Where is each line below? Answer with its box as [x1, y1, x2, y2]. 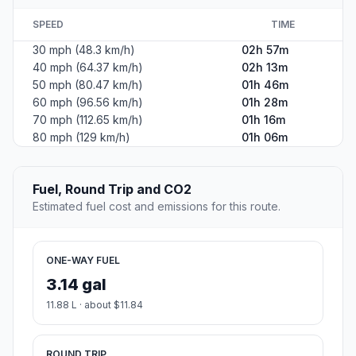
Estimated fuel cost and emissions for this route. [33, 199, 281, 214]
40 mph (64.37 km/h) [33, 60, 143, 75]
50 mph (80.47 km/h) [33, 78, 143, 92]
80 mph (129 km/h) [33, 130, 130, 145]
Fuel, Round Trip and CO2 [33, 181, 192, 198]
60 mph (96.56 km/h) [33, 95, 143, 110]
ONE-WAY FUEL [46, 254, 120, 267]
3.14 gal [46, 275, 106, 295]
